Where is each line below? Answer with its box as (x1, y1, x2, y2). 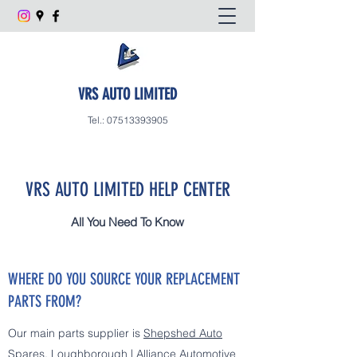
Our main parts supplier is (8, 326, 143, 340)
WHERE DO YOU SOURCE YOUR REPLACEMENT (8, 269, 240, 288)
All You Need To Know (71, 214, 184, 229)
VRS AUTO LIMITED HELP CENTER (25, 178, 230, 201)
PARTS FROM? (8, 292, 81, 311)
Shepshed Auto (143, 326, 222, 340)
